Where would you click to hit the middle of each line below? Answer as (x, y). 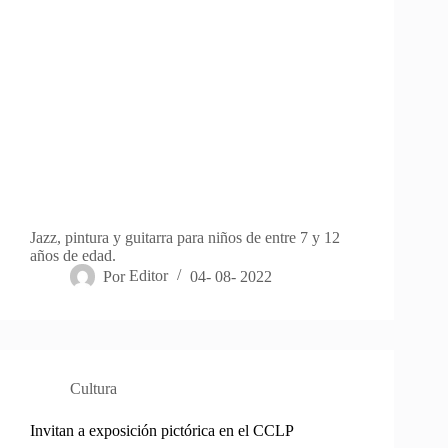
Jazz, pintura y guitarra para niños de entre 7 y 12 (185, 238)
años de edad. (73, 256)
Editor (149, 276)
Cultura (93, 389)
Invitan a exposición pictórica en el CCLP (162, 431)
